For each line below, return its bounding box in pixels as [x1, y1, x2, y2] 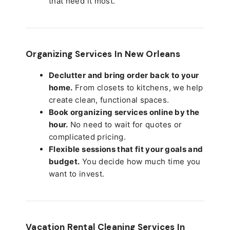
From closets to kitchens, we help [72, 82, 203, 92]
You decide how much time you [80, 156, 201, 166]
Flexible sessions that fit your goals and [49, 144, 203, 154]
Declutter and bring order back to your [49, 70, 199, 80]
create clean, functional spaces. [49, 94, 169, 105]
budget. [49, 156, 80, 166]
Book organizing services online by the [49, 107, 200, 117]
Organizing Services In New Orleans [26, 48, 180, 60]
